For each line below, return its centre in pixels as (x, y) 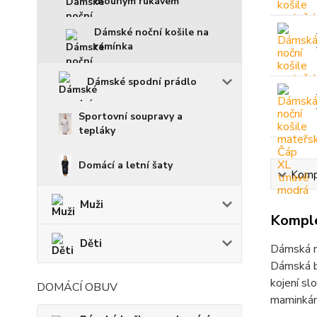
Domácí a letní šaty (126, 165)
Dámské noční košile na (151, 32)
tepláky (97, 131)
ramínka (114, 46)
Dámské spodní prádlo (142, 82)
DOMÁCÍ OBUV (77, 287)
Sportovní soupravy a (131, 116)
